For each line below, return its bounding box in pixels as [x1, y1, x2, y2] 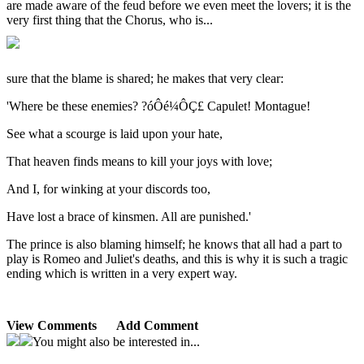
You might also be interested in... [32, 335, 200, 349]
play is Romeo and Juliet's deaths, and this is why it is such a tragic [6, 252, 348, 266]
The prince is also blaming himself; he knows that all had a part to [6, 237, 342, 251]
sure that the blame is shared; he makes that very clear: [6, 71, 284, 85]
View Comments [6, 318, 97, 332]
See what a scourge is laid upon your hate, [6, 127, 223, 141]
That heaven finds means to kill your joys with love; [6, 154, 272, 168]
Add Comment [116, 318, 198, 332]
